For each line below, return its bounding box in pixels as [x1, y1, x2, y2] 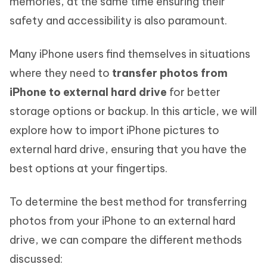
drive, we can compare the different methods [10, 233, 242, 247]
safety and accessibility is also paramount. [10, 14, 227, 27]
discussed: [10, 252, 63, 266]
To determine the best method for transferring [10, 195, 247, 209]
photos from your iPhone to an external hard [10, 214, 235, 228]
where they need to [10, 66, 112, 80]
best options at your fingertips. [10, 162, 167, 175]
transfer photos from [112, 66, 228, 80]
